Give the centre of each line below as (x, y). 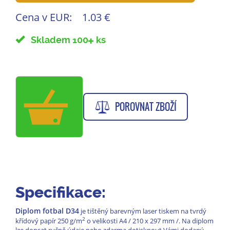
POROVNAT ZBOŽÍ (146, 107)
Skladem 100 (56, 40)
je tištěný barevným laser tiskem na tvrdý (143, 211)
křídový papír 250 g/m (49, 221)
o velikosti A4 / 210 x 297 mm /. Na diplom (149, 221)
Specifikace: (61, 193)
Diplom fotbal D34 (47, 211)
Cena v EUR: (44, 17)
